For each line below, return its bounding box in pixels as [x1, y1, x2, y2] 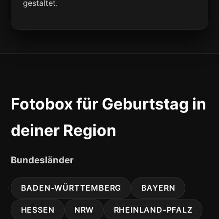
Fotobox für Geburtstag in [11, 94, 207, 113]
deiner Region [11, 120, 117, 140]
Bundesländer [11, 154, 74, 166]
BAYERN [141, 183, 175, 193]
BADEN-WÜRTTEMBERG [21, 183, 122, 193]
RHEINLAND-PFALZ [113, 205, 193, 215]
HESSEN [21, 205, 55, 215]
